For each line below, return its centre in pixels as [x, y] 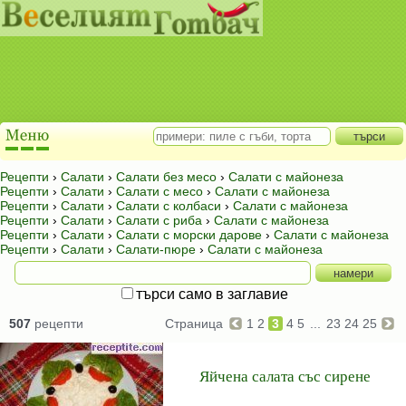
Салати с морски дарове [189, 235]
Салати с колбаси [169, 206]
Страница [196, 324]
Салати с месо [159, 191]
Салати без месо [166, 177]
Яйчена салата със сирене [285, 376]
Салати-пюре [156, 249]
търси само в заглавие [212, 294]
